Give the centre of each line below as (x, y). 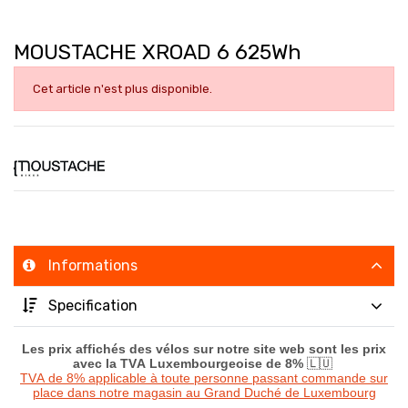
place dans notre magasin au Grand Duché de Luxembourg (204, 392)
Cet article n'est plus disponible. (122, 88)
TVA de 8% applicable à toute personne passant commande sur (204, 377)
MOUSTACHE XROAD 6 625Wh (158, 51)
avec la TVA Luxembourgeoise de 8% (189, 363)
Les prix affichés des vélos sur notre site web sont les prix (204, 348)
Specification (93, 306)
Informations (93, 266)
